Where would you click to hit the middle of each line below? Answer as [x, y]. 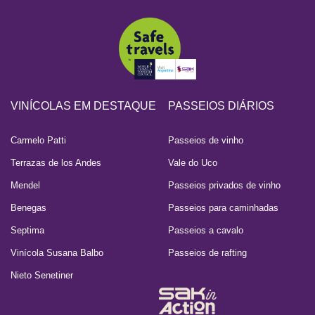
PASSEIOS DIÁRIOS [221, 105]
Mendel [25, 185]
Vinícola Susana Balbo [57, 252]
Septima [27, 230]
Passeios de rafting [207, 252]
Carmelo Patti [38, 140]
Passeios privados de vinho [224, 185]
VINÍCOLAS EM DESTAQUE [83, 105]
